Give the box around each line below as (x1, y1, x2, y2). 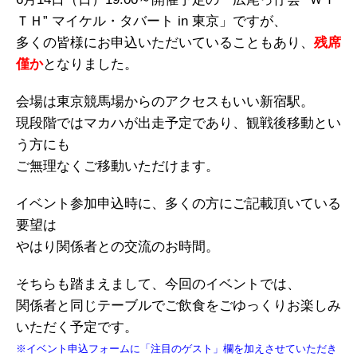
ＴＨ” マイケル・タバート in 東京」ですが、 (16, 14, 287, 29)
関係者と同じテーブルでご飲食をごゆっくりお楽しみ (16, 298, 341, 313)
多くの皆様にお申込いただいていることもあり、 (16, 35, 314, 50)
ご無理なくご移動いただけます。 (16, 159, 219, 174)
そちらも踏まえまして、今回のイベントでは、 (16, 277, 300, 292)
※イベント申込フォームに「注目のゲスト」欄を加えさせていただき (16, 343, 337, 355)
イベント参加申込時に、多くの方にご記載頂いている (16, 196, 341, 211)
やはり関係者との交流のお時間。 (16, 239, 219, 254)
